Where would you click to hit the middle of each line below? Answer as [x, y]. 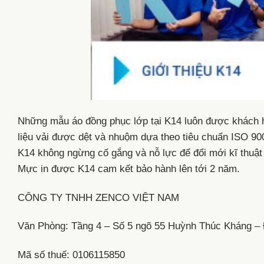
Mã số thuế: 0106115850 [71, 255]
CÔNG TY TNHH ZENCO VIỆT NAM [98, 197]
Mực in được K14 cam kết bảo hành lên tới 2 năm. [129, 169]
